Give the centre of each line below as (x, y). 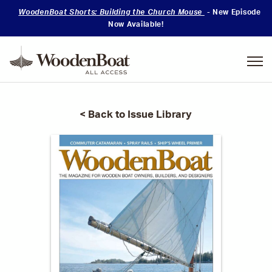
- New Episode (234, 12)
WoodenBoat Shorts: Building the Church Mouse (111, 12)
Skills (140, 63)
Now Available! (136, 24)
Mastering (149, 50)
